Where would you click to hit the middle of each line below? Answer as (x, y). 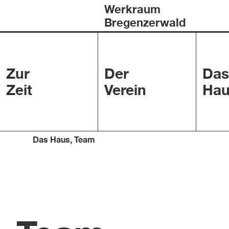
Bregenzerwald (145, 22)
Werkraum (132, 9)
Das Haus (51, 139)
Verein (125, 90)
